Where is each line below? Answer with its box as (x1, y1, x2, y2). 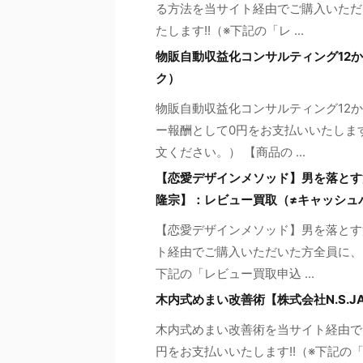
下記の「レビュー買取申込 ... (156, 265, 314, 281)
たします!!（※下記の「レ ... (156, 22, 304, 38)
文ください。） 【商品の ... (156, 143, 305, 160)
